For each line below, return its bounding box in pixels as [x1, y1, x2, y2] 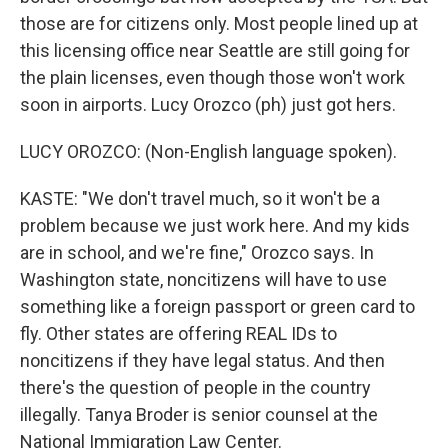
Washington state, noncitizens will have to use [20, 269, 387, 290]
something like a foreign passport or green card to [20, 296, 415, 317]
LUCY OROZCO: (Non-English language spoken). [20, 141, 397, 162]
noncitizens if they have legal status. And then [20, 350, 385, 371]
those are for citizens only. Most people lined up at [20, 13, 418, 34]
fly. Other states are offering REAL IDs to [20, 323, 337, 344]
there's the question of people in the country [20, 377, 371, 398]
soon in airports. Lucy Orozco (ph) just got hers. [20, 94, 396, 115]
